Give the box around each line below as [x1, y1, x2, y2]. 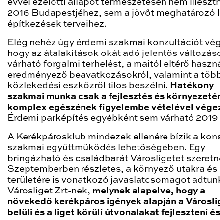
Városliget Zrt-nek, [7, 187, 92, 196]
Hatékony [170, 82, 214, 91]
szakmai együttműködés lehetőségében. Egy [7, 143, 205, 153]
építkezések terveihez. [7, 20, 107, 29]
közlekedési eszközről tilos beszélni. [7, 82, 170, 91]
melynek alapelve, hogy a [92, 187, 205, 196]
